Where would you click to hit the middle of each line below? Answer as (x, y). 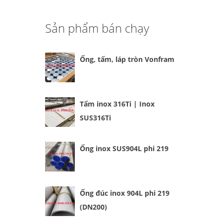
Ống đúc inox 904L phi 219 (125, 193)
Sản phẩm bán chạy (97, 28)
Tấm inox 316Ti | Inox (117, 104)
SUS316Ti (95, 118)
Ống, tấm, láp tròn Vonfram (127, 59)
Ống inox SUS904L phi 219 (124, 148)
